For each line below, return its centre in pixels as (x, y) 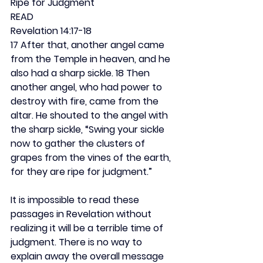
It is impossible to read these (76, 200)
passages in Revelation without (82, 214)
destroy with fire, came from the (86, 101)
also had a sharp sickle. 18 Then (81, 73)
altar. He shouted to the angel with (90, 115)
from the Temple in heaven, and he (92, 59)
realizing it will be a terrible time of (88, 228)
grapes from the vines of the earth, (92, 158)
